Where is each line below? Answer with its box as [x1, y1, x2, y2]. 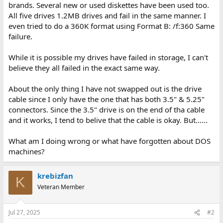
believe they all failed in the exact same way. [8, 62, 160, 73]
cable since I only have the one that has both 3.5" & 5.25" [8, 94, 205, 104]
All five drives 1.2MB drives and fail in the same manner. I [8, 10, 206, 20]
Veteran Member [37, 182, 85, 191]
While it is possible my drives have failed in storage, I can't [8, 52, 208, 62]
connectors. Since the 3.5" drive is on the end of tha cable [8, 104, 205, 114]
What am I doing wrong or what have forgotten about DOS [8, 135, 211, 146]
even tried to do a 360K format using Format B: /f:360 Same [8, 20, 215, 31]
